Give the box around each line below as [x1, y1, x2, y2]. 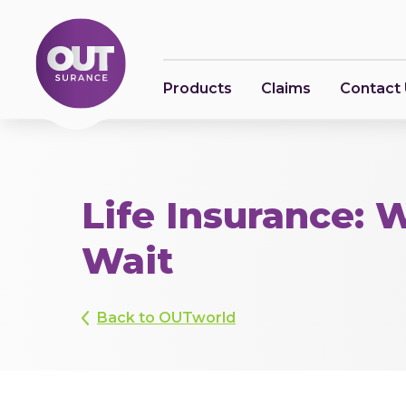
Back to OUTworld [97, 309, 236, 326]
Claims [261, 80, 311, 97]
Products [163, 80, 232, 97]
